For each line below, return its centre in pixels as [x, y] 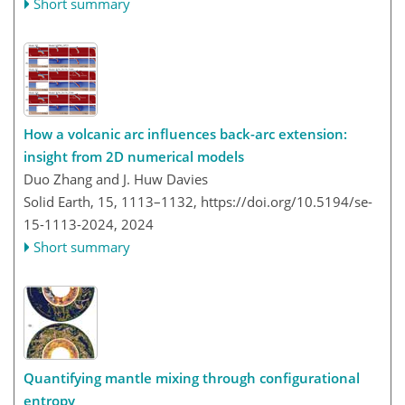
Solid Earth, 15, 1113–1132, [112, 202]
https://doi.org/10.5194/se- [287, 202]
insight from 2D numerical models [134, 156]
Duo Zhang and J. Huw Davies [116, 179]
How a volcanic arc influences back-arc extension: [185, 134]
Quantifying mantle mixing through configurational [192, 377]
